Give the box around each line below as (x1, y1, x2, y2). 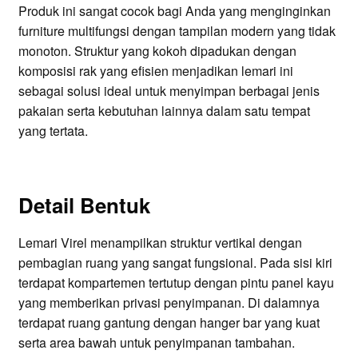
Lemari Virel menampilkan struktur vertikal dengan (18, 233, 302, 253)
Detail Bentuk (18, 190, 150, 221)
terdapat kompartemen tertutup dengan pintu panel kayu (18, 273, 334, 292)
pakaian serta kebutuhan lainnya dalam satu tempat (18, 101, 310, 120)
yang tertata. (18, 121, 88, 140)
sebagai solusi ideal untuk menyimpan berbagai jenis (18, 81, 320, 100)
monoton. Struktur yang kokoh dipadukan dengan (18, 41, 296, 60)
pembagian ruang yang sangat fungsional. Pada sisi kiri (18, 253, 332, 272)
